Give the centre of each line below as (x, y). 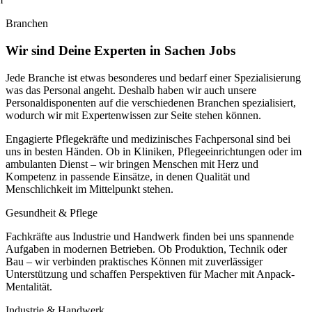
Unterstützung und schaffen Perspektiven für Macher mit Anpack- (150, 274)
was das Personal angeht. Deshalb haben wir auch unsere (131, 90)
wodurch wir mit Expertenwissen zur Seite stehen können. (133, 115)
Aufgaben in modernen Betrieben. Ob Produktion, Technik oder (146, 249)
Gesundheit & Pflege (52, 212)
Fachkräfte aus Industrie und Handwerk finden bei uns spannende (150, 236)
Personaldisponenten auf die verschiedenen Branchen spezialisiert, (151, 102)
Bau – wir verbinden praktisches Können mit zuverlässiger (134, 261)
